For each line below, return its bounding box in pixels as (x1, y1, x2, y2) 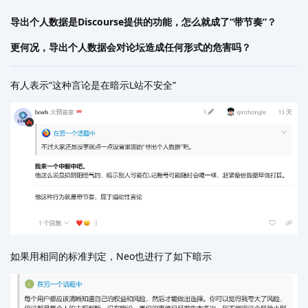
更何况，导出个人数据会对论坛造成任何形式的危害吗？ (10, 41, 251, 54)
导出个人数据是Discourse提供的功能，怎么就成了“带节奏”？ (10, 15, 276, 29)
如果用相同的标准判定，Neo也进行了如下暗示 (10, 249, 212, 263)
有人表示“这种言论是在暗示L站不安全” (10, 78, 176, 92)
